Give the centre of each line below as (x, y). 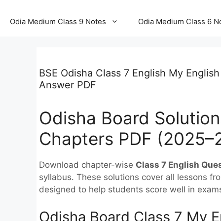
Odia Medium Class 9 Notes (58, 21)
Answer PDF (68, 85)
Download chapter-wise (87, 165)
